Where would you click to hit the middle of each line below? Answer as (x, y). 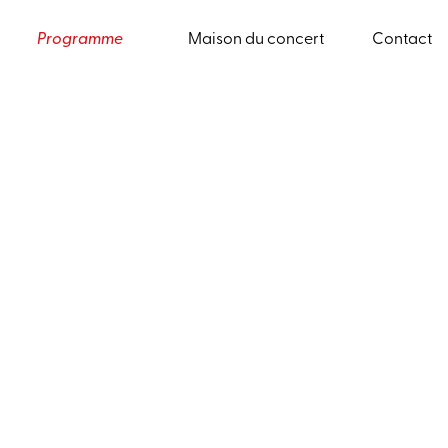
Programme (80, 40)
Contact (401, 40)
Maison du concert (255, 40)
